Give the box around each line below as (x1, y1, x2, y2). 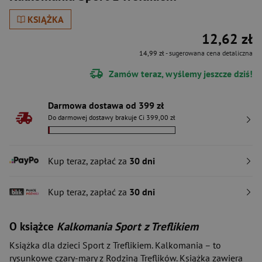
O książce (9, 219, 57, 233)
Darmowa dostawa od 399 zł (48, 99, 164, 111)
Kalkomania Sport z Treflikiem (57, 219, 198, 233)
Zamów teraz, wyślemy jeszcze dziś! (106, 67, 253, 80)
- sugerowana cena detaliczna (164, 49, 253, 57)
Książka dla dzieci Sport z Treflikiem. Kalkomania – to (9, 239, 221, 251)
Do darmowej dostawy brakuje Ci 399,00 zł (48, 113, 175, 122)
